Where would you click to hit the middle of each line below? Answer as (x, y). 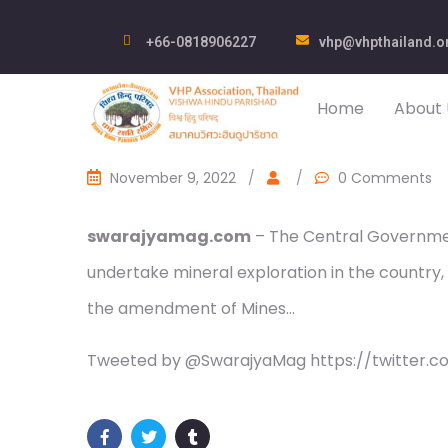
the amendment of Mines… (191, 308)
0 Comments (385, 178)
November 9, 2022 (173, 178)
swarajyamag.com (169, 236)
